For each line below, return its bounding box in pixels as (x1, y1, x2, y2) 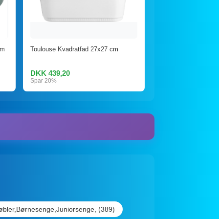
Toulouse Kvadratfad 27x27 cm (30, 45, 119, 53)
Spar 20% (30, 77, 57, 84)
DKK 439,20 (30, 68, 70, 77)
